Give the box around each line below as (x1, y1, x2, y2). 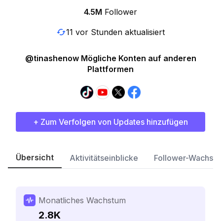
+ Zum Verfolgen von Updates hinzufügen (33, 117, 188, 127)
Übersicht (16, 152, 54, 162)
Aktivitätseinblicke (70, 153, 138, 163)
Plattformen (87, 64, 134, 74)
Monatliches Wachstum (38, 195, 126, 205)
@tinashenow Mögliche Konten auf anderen (25, 53, 196, 63)
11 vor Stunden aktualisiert (66, 27, 165, 37)
